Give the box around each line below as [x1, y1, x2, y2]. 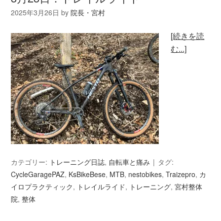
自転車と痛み [109, 156, 150, 167]
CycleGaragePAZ [11, 169, 65, 179]
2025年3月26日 [11, 7, 60, 17]
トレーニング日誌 [49, 156, 105, 167]
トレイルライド [77, 181, 126, 191]
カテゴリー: [11, 156, 50, 167]
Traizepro [166, 169, 196, 179]
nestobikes [128, 169, 162, 179]
